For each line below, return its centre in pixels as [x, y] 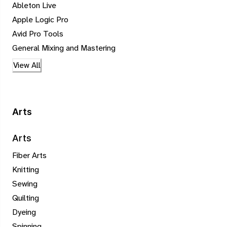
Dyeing [24, 212]
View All [27, 65]
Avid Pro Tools [38, 34]
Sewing [25, 184]
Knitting [26, 170]
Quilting [26, 198]
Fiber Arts [29, 156]
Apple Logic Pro [40, 20]
